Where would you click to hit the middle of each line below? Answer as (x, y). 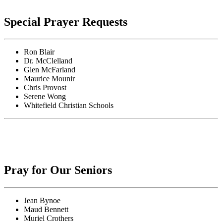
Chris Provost (45, 88)
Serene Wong (45, 97)
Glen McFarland (50, 70)
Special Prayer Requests (66, 22)
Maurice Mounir (49, 79)
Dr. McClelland (48, 61)
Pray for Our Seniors (58, 170)
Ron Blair (39, 52)
